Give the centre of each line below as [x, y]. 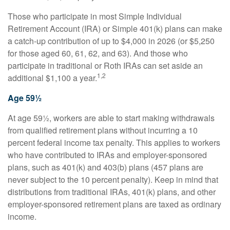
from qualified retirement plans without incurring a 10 [103, 130]
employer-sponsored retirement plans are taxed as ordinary [114, 204]
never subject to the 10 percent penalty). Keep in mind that [113, 179]
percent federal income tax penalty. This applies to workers [114, 142]
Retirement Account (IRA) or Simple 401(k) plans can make [115, 28]
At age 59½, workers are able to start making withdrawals [111, 118]
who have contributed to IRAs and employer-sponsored [107, 155]
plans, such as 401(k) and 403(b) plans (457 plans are [106, 167]
